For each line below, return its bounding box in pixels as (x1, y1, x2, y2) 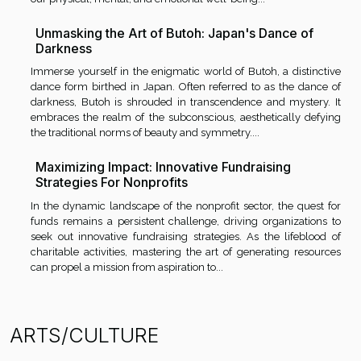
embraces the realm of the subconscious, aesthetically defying (31, 111, 341, 124)
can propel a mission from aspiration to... (31, 261, 223, 274)
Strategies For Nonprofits (35, 174, 188, 191)
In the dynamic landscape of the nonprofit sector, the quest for (31, 200, 341, 213)
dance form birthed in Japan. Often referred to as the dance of (31, 81, 341, 93)
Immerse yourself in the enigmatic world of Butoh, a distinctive (31, 65, 341, 78)
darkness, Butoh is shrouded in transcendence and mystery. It (31, 96, 341, 109)
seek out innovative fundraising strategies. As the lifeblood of (31, 230, 341, 243)
